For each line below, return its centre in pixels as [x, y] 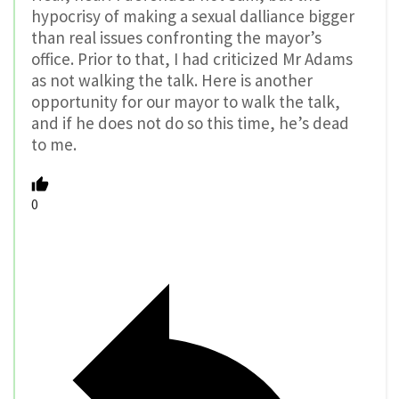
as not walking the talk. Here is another [172, 81]
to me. [54, 145]
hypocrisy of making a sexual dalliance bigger [193, 16]
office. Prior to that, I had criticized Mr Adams [192, 59]
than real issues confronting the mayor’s [176, 38]
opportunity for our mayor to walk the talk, [186, 102]
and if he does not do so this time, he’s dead [190, 123]
